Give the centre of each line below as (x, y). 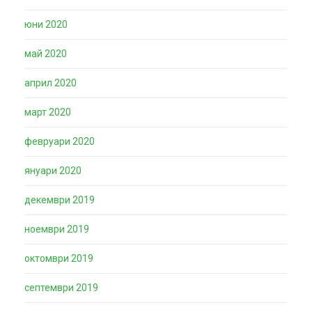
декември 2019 (60, 200)
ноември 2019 (57, 229)
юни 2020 (46, 24)
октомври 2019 (59, 258)
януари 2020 (53, 171)
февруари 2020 (60, 141)
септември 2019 (61, 288)
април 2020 (50, 83)
